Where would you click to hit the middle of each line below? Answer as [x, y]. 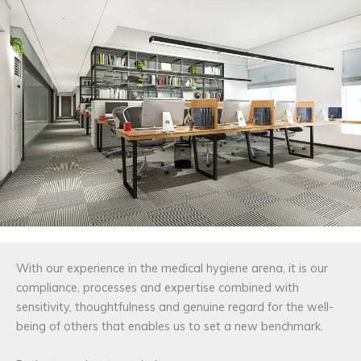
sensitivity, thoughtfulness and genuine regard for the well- [175, 307]
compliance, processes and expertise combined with [158, 288]
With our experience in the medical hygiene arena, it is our [172, 268]
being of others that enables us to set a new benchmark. [170, 326]
